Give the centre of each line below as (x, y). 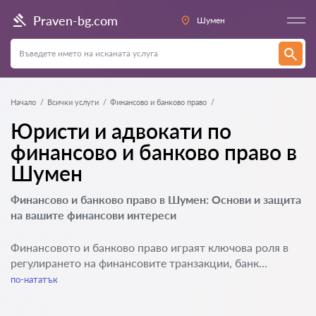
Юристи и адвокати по (121, 130)
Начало (23, 102)
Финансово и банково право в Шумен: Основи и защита (156, 199)
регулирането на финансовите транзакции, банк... (139, 263)
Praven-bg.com (75, 20)
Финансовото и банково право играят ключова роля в (150, 247)
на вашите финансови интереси (93, 215)
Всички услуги (73, 102)
